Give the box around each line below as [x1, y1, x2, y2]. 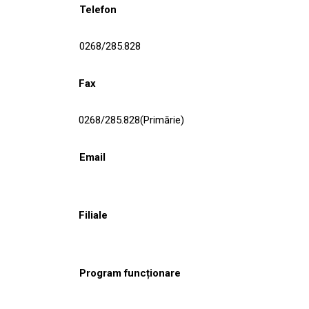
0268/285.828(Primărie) [79, 113, 184, 126]
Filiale [79, 208, 108, 221]
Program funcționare [79, 266, 181, 279]
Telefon [79, 3, 117, 16]
